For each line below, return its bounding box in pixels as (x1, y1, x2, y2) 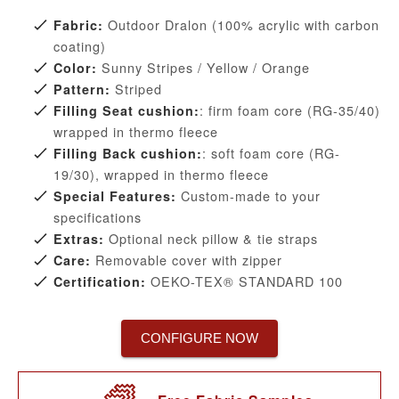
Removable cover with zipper (91, 250, 282, 270)
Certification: (53, 273, 146, 291)
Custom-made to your (176, 186, 321, 206)
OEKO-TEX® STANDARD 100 (146, 272, 343, 291)
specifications (53, 208, 142, 227)
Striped (110, 79, 162, 99)
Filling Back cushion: (53, 144, 202, 163)
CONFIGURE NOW (141, 330, 258, 346)
